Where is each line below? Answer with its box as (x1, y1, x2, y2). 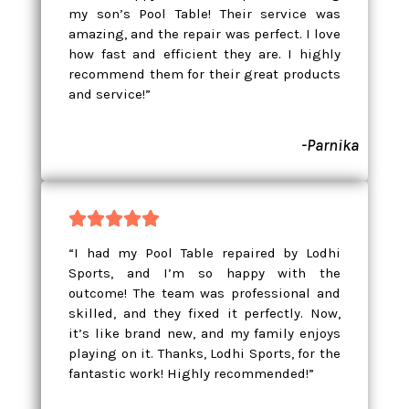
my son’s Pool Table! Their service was (68, 5, 341, 22)
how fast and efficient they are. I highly (68, 45, 341, 62)
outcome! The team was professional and (68, 284, 341, 301)
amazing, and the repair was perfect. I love (68, 25, 341, 42)
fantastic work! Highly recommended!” (68, 364, 314, 382)
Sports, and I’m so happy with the (68, 264, 341, 281)
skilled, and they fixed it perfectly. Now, (68, 304, 341, 321)
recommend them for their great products (68, 65, 341, 82)
